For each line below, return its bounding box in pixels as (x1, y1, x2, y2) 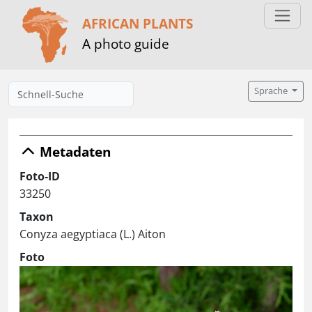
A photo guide (82, 33, 169, 53)
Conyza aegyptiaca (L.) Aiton (19, 226, 166, 242)
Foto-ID (19, 169, 60, 184)
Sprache (254, 85, 290, 97)
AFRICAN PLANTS (82, 13, 193, 33)
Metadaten (36, 142, 111, 161)
